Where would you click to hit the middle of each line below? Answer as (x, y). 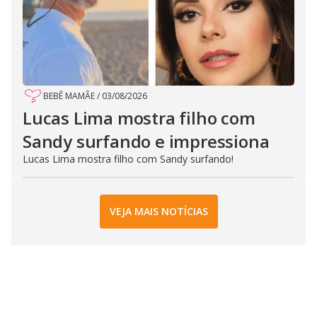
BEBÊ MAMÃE (69, 96)
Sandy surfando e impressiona (146, 141)
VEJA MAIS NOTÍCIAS (158, 212)
